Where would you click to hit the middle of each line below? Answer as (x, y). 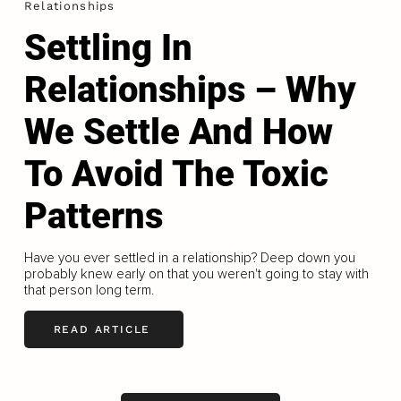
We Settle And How (178, 132)
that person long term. (89, 290)
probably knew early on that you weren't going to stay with (196, 273)
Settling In (108, 47)
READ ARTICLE (102, 330)
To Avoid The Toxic (176, 174)
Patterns (93, 216)
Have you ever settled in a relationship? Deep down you (189, 257)
